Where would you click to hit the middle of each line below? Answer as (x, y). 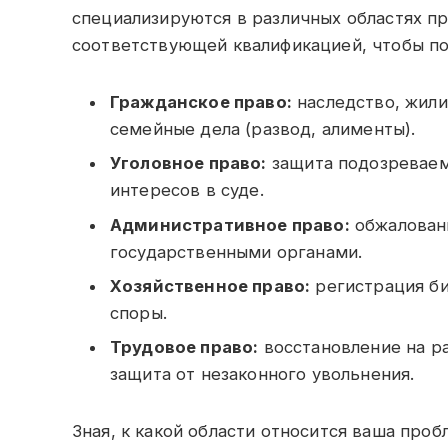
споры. (138, 312)
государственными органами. (236, 251)
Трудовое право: (184, 347)
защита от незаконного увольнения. (262, 374)
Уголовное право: (188, 163)
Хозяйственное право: (210, 285)
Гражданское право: (201, 102)
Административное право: (230, 224)
